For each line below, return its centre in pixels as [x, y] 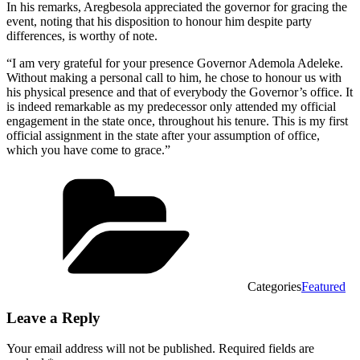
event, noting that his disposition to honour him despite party [159, 21]
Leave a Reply [53, 317]
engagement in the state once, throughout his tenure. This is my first [177, 121]
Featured [323, 286]
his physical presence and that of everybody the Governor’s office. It [180, 92]
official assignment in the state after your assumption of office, [163, 135]
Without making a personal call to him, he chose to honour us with [174, 77]
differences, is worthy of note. [82, 35]
